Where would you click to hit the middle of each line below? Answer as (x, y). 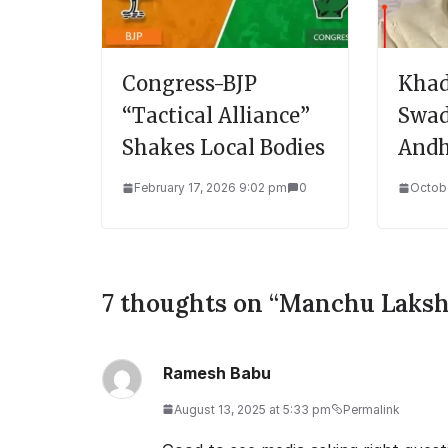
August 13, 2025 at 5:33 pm (252, 409)
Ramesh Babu (217, 372)
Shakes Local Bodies (223, 147)
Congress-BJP (189, 83)
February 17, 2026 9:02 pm (210, 187)
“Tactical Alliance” (216, 115)
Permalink (371, 409)
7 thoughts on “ (190, 303)
